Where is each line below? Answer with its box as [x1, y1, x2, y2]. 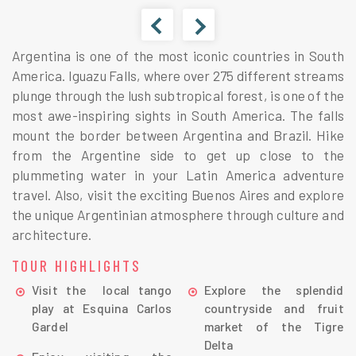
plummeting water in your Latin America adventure [12, 166, 344, 183]
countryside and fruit [203, 300, 344, 316]
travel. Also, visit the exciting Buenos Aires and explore [12, 186, 344, 203]
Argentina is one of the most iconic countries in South [12, 47, 344, 64]
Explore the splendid [203, 282, 344, 298]
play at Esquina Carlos [32, 300, 172, 316]
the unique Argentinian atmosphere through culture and [12, 206, 344, 222]
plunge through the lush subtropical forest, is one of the [12, 87, 344, 103]
